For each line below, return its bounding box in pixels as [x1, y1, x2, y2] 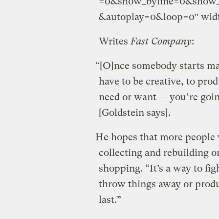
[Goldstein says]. [98, 107, 171, 118]
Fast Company [130, 35, 192, 47]
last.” [98, 194, 121, 205]
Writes [98, 35, 131, 47]
